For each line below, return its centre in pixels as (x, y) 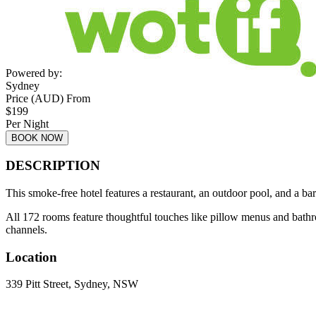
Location (31, 257)
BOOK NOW (37, 138)
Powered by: (34, 73)
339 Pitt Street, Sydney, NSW (72, 284)
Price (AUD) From (48, 98)
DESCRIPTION (53, 166)
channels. (26, 229)
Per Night (27, 123)
